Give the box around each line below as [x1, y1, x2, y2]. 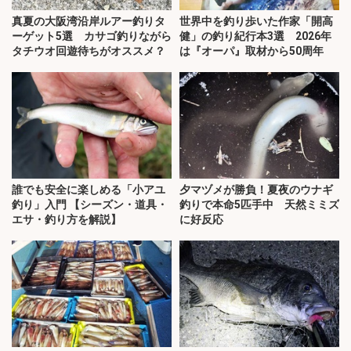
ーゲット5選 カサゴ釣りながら [12, 30, 172, 43]
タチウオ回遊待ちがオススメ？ [12, 45, 165, 58]
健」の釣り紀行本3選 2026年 [179, 30, 331, 43]
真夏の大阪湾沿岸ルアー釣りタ [12, 15, 165, 28]
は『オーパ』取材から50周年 [179, 45, 324, 58]
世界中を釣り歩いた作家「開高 [179, 15, 333, 28]
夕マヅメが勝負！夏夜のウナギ [179, 183, 333, 197]
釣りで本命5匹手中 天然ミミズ [179, 198, 339, 212]
